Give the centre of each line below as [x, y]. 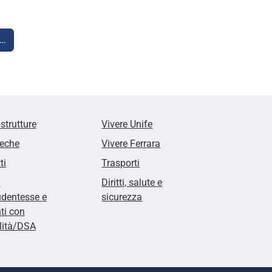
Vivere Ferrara [131, 143]
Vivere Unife [127, 124]
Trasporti [121, 163]
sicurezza [122, 197]
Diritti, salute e [132, 182]
